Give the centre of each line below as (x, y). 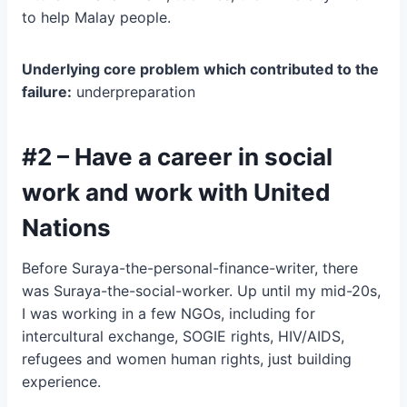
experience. (61, 382)
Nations (66, 228)
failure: (47, 92)
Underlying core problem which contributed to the (200, 69)
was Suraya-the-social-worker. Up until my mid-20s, (201, 291)
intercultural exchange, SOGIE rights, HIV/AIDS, (183, 337)
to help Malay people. (96, 18)
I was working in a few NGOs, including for (169, 314)
